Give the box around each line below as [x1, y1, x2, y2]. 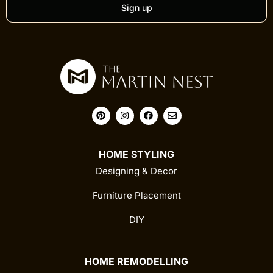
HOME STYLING [99, 147, 174, 160]
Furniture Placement [92, 189, 181, 201]
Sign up [121, 2, 152, 13]
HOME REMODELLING [85, 255, 188, 268]
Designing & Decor [96, 165, 177, 177]
